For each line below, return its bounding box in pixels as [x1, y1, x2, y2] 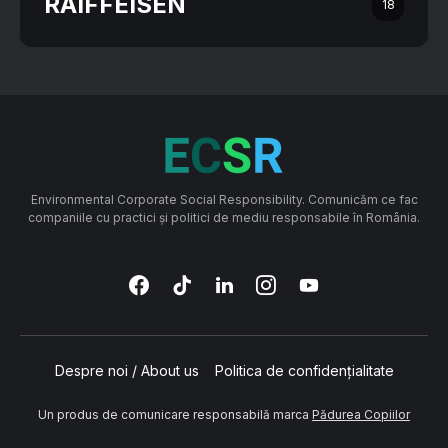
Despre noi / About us [54, 362, 199, 379]
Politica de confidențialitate [214, 362, 394, 379]
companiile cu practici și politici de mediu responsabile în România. [28, 210, 420, 225]
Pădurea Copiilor [312, 407, 410, 422]
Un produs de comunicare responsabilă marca [38, 407, 312, 422]
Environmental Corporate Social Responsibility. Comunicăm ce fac [30, 192, 418, 207]
